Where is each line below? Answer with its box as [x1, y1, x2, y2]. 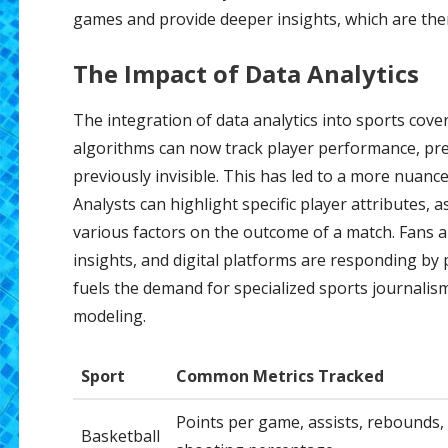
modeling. [72, 305, 146, 328]
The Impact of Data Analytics [72, 57, 419, 91]
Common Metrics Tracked [175, 365, 384, 388]
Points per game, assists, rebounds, [175, 411, 444, 434]
